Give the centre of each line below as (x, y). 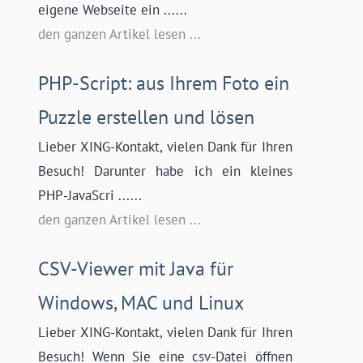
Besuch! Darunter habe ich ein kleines (165, 171)
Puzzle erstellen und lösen (147, 117)
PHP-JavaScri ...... (90, 196)
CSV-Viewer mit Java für (136, 269)
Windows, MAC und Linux (141, 303)
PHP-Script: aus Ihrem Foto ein (164, 83)
